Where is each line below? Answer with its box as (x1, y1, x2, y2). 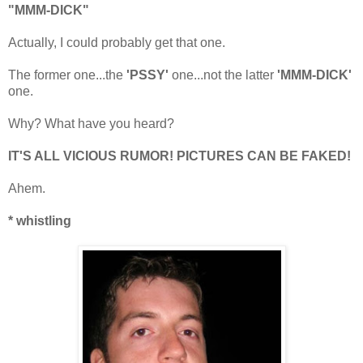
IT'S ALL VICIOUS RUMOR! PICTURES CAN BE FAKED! (8, 148, 351, 163)
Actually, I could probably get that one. (8, 35, 225, 49)
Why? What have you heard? (8, 116, 174, 130)
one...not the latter (169, 67, 277, 82)
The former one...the (8, 67, 126, 82)
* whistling (8, 213, 71, 228)
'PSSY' (126, 67, 169, 82)
